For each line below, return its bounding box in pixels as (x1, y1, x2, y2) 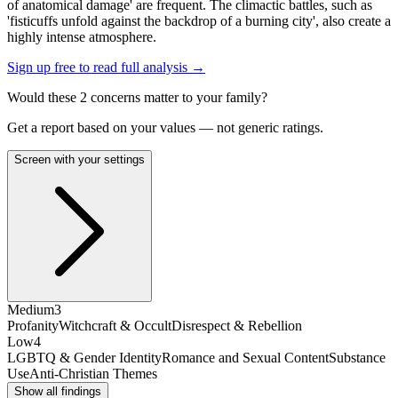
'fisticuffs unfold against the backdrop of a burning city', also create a (7, 13, 391, 29)
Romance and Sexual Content (162, 350, 329, 366)
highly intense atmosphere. (7, 29, 156, 45)
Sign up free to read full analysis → (7, 60, 205, 76)
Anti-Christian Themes (29, 366, 157, 382)
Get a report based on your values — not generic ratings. (7, 120, 323, 136)
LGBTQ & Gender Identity (7, 350, 162, 366)
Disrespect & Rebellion (171, 318, 302, 334)
